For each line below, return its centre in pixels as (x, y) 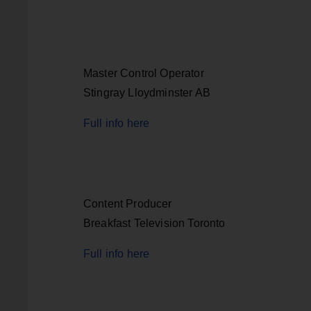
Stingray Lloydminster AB (147, 92)
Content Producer (128, 203)
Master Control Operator (144, 73)
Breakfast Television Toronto (154, 223)
